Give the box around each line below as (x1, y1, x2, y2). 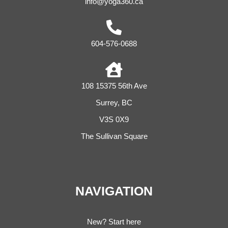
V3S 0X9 (99, 115, 129, 124)
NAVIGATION (75, 183, 153, 198)
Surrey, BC (96, 98, 132, 107)
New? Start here (87, 217, 141, 226)
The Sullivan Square (80, 131, 148, 140)
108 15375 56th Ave (81, 81, 147, 90)
